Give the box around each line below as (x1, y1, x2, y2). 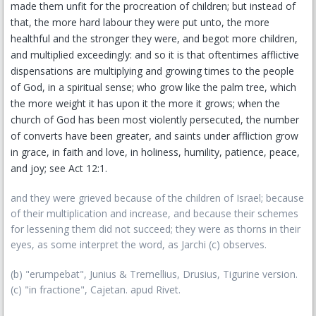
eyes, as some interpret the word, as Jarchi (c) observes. (11, 238, 267, 251)
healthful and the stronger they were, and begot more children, (11, 32, 298, 45)
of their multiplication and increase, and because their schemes (11, 207, 298, 220)
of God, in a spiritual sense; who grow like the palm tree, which (11, 80, 296, 94)
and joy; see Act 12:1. (11, 162, 107, 175)
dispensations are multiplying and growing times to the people (11, 64, 294, 78)
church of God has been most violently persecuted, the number (11, 113, 299, 126)
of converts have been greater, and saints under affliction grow (11, 129, 298, 142)
